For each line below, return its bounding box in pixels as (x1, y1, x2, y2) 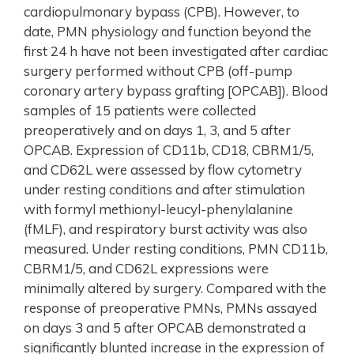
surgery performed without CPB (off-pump (24, 62, 292, 79)
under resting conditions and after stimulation (24, 180, 305, 198)
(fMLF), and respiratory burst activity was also (24, 220, 307, 237)
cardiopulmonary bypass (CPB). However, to (24, 2, 299, 20)
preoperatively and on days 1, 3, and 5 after (24, 121, 291, 138)
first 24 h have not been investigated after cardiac (24, 42, 328, 59)
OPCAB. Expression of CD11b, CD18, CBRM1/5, (24, 141, 314, 158)
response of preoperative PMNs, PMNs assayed (24, 299, 317, 316)
